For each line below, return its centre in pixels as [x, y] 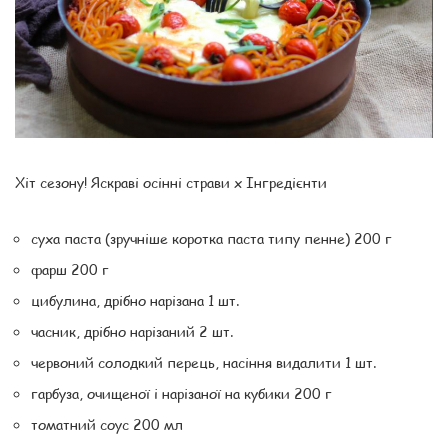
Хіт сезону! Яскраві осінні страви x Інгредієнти [171, 181]
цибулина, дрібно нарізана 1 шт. [135, 299]
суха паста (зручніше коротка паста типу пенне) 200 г [211, 237]
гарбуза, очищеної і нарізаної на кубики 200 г [181, 392]
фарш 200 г [70, 268]
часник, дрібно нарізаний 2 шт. [132, 330]
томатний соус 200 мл [107, 423]
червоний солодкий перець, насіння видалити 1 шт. [203, 361]
